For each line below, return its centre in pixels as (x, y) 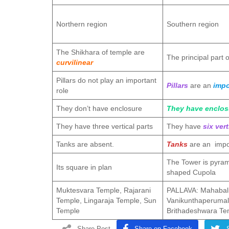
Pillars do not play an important (106, 80)
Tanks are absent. (85, 144)
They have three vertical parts (105, 126)
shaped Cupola (193, 172)
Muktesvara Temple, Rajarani (104, 190)
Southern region (193, 24)
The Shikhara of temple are (100, 52)
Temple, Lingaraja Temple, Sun (106, 200)
